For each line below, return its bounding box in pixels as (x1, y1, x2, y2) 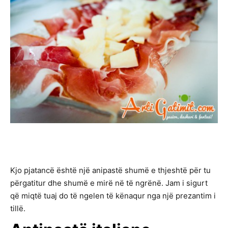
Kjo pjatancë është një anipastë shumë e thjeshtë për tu (10, 165, 211, 175)
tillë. (10, 203, 25, 213)
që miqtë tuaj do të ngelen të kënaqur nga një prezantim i (10, 190, 216, 201)
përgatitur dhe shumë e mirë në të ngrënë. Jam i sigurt (10, 178, 208, 188)
